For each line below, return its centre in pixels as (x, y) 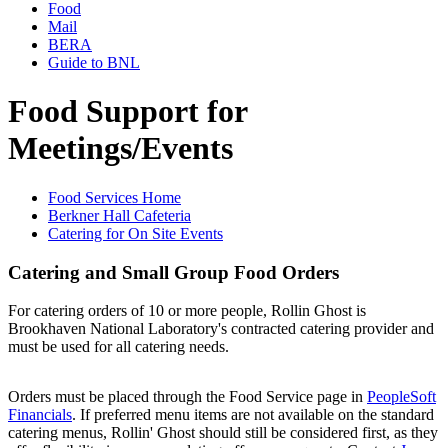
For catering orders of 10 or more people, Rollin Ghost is (187, 311)
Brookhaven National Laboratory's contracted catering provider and (221, 329)
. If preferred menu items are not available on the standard (253, 415)
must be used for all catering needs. (118, 347)
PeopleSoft (401, 397)
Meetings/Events (120, 148)
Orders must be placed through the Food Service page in (187, 397)
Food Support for (127, 111)
